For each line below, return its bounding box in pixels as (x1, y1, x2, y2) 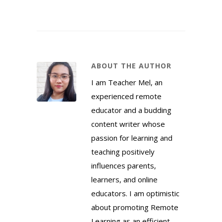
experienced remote (91, 91, 162, 102)
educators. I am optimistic (91, 188, 179, 199)
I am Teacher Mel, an (91, 77, 163, 88)
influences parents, (91, 161, 156, 171)
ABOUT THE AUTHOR (91, 61, 171, 71)
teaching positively (91, 147, 155, 157)
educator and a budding (91, 105, 171, 115)
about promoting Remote (91, 202, 178, 213)
